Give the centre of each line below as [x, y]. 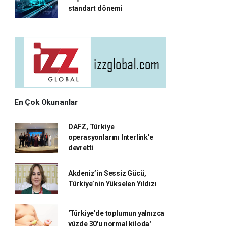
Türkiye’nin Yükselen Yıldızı [112, 184]
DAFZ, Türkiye [91, 127]
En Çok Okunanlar [46, 102]
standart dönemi [95, 8]
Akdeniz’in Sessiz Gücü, [107, 173]
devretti [81, 148]
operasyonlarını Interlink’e [110, 137]
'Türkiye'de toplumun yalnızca [116, 213]
